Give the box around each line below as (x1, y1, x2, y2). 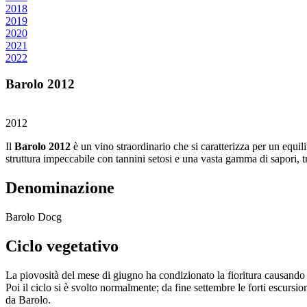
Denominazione (5, 178, 114, 197)
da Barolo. (5, 293, 51, 306)
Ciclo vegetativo (5, 236, 119, 255)
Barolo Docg (5, 210, 62, 223)
